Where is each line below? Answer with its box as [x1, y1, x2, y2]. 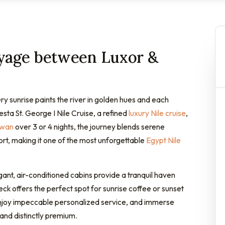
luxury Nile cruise [129, 107, 186, 118]
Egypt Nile [146, 135, 181, 145]
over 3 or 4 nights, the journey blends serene [14, 121, 165, 132]
